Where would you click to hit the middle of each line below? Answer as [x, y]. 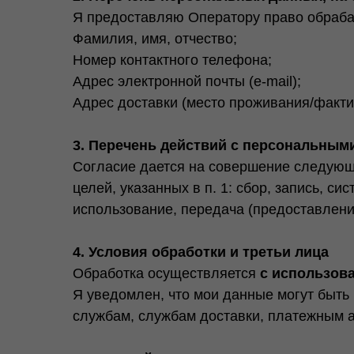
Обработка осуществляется [166, 273]
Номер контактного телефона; [172, 60]
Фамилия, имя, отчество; [155, 39]
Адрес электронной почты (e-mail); [187, 81]
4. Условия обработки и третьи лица [201, 252]
